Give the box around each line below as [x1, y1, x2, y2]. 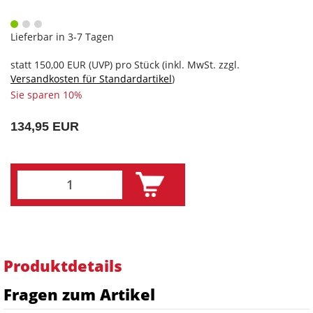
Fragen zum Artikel [3, 283, 155, 305]
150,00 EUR [34, 57, 86, 71]
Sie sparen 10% [10, 87, 82, 101]
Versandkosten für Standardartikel [10, 71, 172, 85]
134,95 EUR [10, 119, 79, 133]
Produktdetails [3, 254, 122, 276]
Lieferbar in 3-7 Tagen [10, 29, 114, 43]
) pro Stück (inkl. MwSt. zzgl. [110, 57, 240, 71]
